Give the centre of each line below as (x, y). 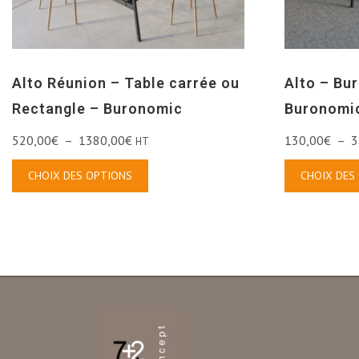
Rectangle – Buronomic (97, 109)
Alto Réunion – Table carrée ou (126, 83)
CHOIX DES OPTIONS (80, 176)
